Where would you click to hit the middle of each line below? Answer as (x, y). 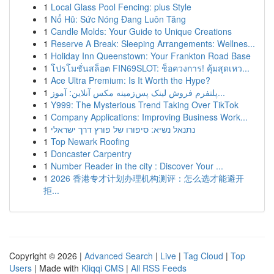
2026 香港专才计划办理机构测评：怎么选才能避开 (147, 178)
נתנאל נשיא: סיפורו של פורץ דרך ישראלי (123, 129)
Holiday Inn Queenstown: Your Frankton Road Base (151, 56)
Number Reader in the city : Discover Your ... (137, 166)
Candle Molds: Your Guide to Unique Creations (141, 31)
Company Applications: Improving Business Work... (149, 117)
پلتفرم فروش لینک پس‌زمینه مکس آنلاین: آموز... (221, 92)
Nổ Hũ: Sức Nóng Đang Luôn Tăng (118, 19)
